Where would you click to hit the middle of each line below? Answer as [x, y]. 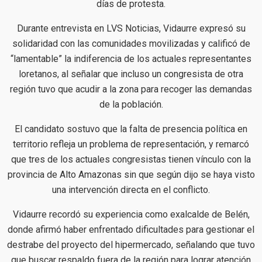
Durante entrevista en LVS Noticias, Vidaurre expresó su [131, 28]
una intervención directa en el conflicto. [131, 189]
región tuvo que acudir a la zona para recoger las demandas [131, 89]
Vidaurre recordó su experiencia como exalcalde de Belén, [131, 214]
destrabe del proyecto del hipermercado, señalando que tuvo [131, 244]
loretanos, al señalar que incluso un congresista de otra [131, 74]
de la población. [131, 104]
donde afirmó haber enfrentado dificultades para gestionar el [131, 229]
